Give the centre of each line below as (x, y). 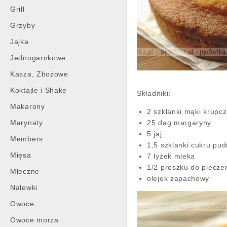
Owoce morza (34, 220)
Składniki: (154, 93)
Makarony (28, 106)
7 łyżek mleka (171, 156)
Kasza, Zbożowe (39, 74)
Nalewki (24, 187)
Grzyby (23, 25)
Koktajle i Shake (39, 90)
